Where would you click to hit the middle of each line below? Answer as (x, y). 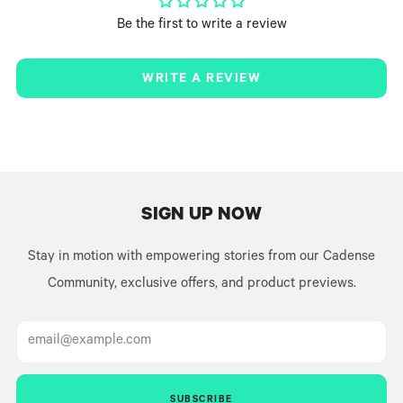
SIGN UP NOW (201, 217)
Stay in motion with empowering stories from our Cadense (201, 258)
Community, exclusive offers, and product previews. (201, 285)
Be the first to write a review (201, 26)
